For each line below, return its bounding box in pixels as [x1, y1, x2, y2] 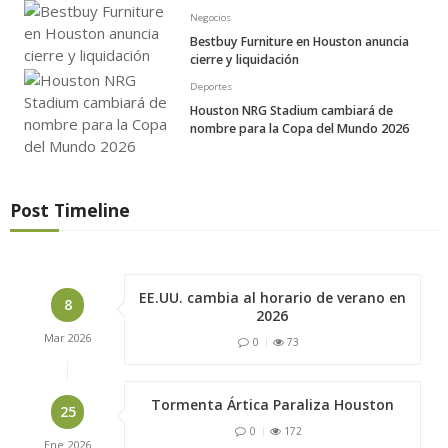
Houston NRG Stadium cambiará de [190, 101, 393, 119]
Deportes [190, 79, 232, 93]
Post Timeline [10, 197, 130, 222]
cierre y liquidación [190, 50, 299, 68]
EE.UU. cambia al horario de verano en [138, 287, 406, 307]
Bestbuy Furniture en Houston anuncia [190, 32, 409, 50]
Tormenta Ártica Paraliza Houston [150, 394, 394, 414]
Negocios [190, 10, 231, 24]
